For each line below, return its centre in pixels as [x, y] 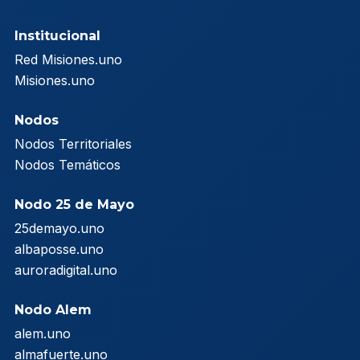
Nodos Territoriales [73, 143]
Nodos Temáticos [67, 164]
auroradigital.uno [66, 270]
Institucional [57, 35]
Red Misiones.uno [68, 59]
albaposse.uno [59, 249]
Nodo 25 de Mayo [74, 204]
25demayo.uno [59, 228]
